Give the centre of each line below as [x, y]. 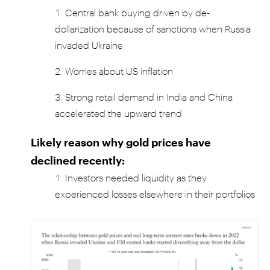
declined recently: [78, 161]
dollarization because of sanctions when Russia [153, 29]
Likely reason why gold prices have [121, 143]
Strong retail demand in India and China [149, 97]
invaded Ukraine [89, 45]
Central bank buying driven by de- [138, 13]
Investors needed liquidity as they [136, 178]
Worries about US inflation [119, 71]
